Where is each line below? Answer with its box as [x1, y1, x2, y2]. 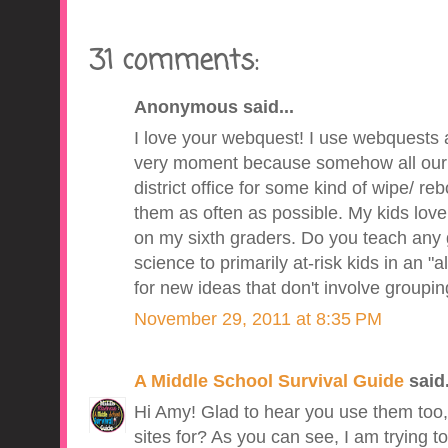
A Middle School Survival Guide [133, 371, 404, 392]
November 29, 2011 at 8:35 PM [133, 309, 382, 330]
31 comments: [88, 41, 258, 83]
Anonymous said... [133, 97, 294, 118]
